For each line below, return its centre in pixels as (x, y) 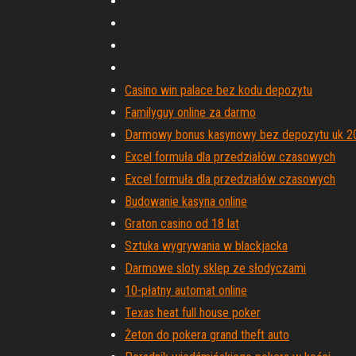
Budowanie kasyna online (186, 201)
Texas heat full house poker (193, 313)
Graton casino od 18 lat (182, 224)
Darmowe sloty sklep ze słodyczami (215, 268)
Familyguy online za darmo (190, 112)
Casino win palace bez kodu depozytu (219, 90)
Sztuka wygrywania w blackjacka (206, 246)
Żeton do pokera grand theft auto (207, 335)
